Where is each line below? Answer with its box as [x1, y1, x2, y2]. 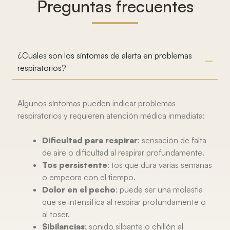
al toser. [42, 208, 70, 219]
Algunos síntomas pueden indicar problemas [17, 98, 176, 108]
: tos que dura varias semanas [107, 159, 212, 170]
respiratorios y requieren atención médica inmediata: [17, 110, 205, 121]
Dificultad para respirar [42, 135, 138, 145]
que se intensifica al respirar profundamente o [42, 196, 206, 207]
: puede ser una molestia [116, 184, 203, 195]
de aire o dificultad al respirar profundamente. [42, 147, 204, 158]
